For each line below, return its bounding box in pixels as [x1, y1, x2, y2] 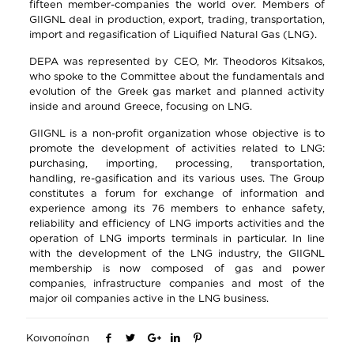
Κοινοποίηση [26, 332, 89, 343]
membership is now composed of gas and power [28, 262, 326, 273]
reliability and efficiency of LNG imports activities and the [28, 217, 326, 228]
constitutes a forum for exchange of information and [28, 187, 326, 198]
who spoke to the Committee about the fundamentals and [28, 70, 326, 81]
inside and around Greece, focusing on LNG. [28, 100, 252, 111]
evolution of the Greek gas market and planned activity [28, 85, 326, 96]
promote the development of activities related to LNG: [28, 142, 326, 153]
